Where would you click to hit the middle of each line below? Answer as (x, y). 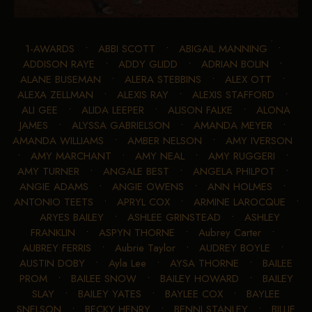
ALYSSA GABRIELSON (121, 125)
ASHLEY (262, 217)
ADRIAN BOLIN (235, 64)
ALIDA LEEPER (113, 110)
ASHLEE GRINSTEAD (174, 217)
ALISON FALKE (200, 110)
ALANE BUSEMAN (61, 79)
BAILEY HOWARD (199, 278)
